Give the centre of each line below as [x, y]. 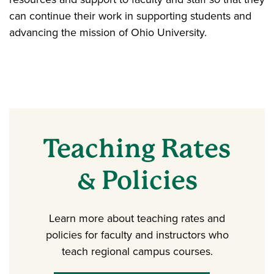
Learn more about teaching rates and [137, 218]
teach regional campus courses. [137, 251]
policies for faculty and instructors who [137, 235]
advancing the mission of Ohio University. [108, 32]
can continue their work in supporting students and [130, 16]
